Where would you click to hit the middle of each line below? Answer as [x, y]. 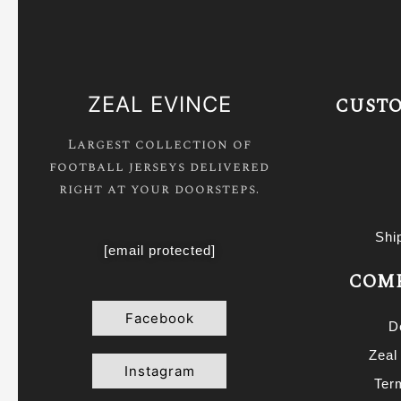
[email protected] [159, 250]
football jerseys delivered [160, 166]
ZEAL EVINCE [159, 104]
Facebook [159, 318]
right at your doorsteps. [160, 189]
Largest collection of [159, 144]
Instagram [159, 371]
